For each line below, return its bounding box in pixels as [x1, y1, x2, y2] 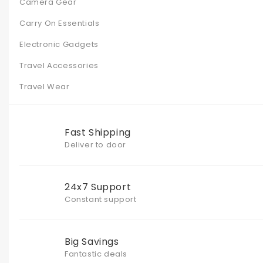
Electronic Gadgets [19, 38, 99, 50]
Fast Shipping [65, 125, 131, 139]
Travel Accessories [19, 59, 99, 71]
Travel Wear [19, 80, 70, 92]
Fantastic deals [65, 248, 127, 259]
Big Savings [65, 234, 119, 248]
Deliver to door [65, 139, 126, 150]
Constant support [65, 193, 137, 205]
